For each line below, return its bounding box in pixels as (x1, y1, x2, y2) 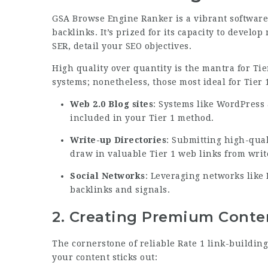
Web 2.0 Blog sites (70, 99, 153, 109)
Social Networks (70, 171, 145, 181)
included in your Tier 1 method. (70, 113, 214, 123)
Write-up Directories (70, 135, 166, 145)
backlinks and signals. (70, 185, 170, 194)
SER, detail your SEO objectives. (52, 41, 191, 51)
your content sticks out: (52, 252, 157, 263)
